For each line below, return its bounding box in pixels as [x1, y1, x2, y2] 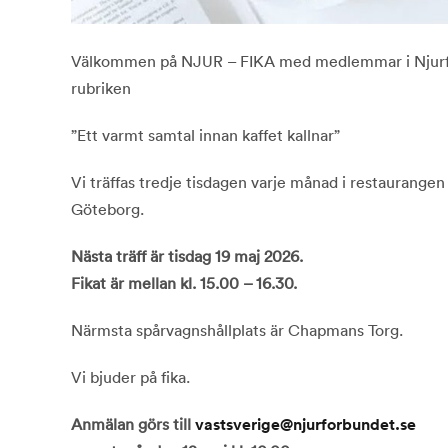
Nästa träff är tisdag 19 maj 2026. [70, 246, 303, 267]
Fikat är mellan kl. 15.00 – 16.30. [70, 273, 297, 294]
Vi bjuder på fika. [70, 367, 190, 388]
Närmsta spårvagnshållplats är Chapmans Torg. [70, 320, 403, 341]
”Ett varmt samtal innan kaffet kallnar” [70, 125, 340, 146]
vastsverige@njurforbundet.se [194, 414, 416, 436]
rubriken [70, 78, 131, 99]
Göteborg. [70, 199, 144, 220]
